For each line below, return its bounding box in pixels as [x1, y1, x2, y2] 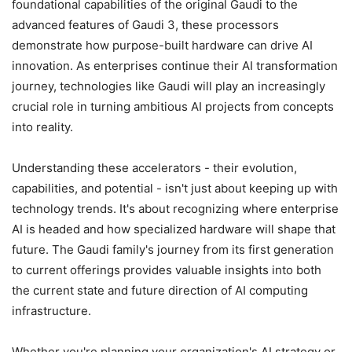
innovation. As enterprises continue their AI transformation [12, 57, 338, 73]
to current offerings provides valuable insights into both [12, 262, 321, 277]
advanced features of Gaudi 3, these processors [12, 16, 279, 32]
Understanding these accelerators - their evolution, [12, 159, 297, 175]
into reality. [12, 119, 73, 134]
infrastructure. [12, 302, 91, 318]
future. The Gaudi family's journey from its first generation [12, 241, 334, 257]
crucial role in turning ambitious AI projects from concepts [12, 98, 334, 114]
